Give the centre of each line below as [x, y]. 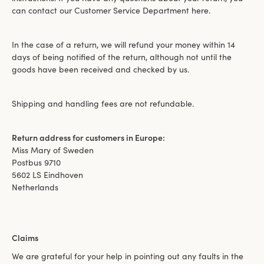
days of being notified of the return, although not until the [122, 57]
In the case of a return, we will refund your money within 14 [123, 44]
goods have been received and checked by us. [100, 69]
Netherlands [35, 187]
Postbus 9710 [36, 162]
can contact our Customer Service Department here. [111, 10]
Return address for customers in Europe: [88, 138]
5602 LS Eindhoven [47, 175]
